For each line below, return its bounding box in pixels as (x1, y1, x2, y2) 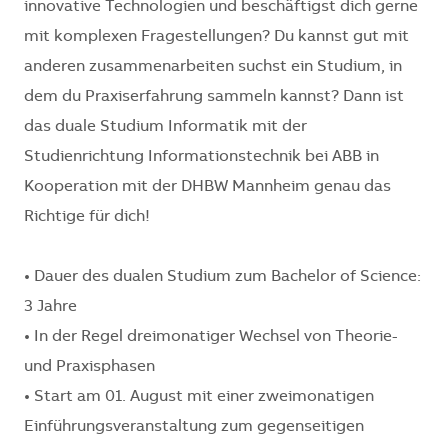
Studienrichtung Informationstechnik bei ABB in (24, 149, 379, 166)
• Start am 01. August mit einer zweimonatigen (24, 389, 374, 406)
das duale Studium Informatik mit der (24, 119, 307, 136)
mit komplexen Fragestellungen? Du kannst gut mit (24, 29, 409, 46)
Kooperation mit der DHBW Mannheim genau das (24, 179, 391, 196)
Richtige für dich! (24, 209, 150, 226)
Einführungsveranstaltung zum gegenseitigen (24, 419, 364, 436)
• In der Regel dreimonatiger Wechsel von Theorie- (24, 329, 398, 346)
